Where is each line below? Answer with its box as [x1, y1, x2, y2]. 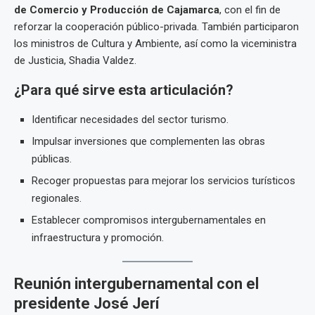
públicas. [32, 153, 72, 166]
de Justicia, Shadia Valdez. [14, 54, 136, 67]
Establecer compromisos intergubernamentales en [32, 214, 266, 227]
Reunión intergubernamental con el [14, 275, 259, 293]
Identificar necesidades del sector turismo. [32, 113, 229, 127]
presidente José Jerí [14, 295, 160, 313]
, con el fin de [219, 4, 281, 17]
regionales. [32, 192, 82, 205]
